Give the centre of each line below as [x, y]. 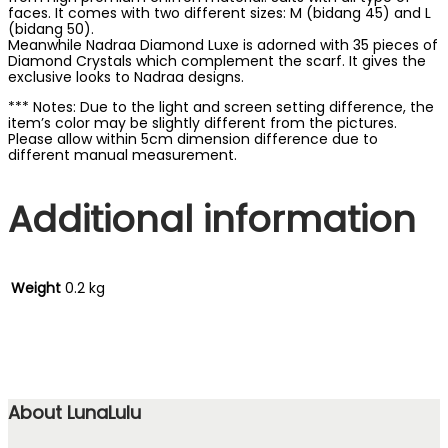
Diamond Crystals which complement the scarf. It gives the [217, 61]
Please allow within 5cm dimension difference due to [193, 139]
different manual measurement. [122, 155]
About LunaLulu [74, 412]
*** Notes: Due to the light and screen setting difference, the [221, 107]
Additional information [212, 219]
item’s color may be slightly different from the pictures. [202, 123]
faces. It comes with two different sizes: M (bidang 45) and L [219, 13]
